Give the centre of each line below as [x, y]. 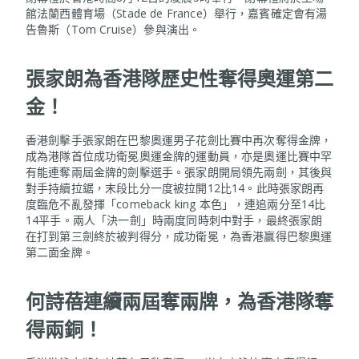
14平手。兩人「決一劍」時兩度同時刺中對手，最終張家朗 [174, 220]
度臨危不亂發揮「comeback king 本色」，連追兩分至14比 [176, 204]
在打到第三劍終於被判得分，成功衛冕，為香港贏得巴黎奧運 [179, 236]
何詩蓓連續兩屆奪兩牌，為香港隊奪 [179, 301]
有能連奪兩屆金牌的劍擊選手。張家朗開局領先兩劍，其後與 [179, 171]
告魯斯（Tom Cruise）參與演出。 [113, 29]
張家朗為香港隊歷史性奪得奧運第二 [179, 78]
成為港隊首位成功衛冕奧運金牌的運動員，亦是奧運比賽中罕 [179, 155]
